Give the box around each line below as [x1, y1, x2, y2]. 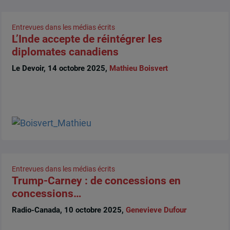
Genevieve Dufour [125, 205, 186, 215]
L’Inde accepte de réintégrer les [11, 33, 162, 46]
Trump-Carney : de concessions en [11, 175, 181, 187]
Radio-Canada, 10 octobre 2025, [11, 205, 126, 215]
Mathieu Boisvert [109, 63, 168, 73]
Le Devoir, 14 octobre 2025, [11, 63, 109, 73]
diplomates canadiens [11, 46, 119, 59]
